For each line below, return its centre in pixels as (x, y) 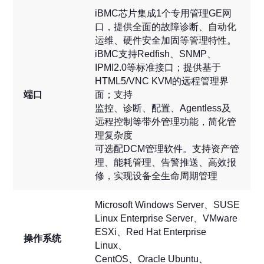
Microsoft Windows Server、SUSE (168, 205)
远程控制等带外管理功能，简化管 (166, 122)
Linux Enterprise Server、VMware (166, 219)
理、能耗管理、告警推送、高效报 (166, 163)
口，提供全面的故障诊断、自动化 (166, 27)
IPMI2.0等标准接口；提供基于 (158, 68)
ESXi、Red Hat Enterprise (151, 232)
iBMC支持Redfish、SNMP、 (156, 54)
